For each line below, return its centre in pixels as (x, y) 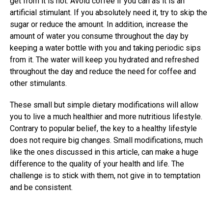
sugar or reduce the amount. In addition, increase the (99, 24)
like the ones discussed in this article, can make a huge (104, 152)
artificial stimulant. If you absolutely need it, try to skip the (109, 12)
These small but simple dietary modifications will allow (104, 105)
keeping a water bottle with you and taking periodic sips (105, 48)
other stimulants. (38, 83)
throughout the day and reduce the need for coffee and (103, 71)
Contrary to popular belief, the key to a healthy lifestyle (103, 128)
